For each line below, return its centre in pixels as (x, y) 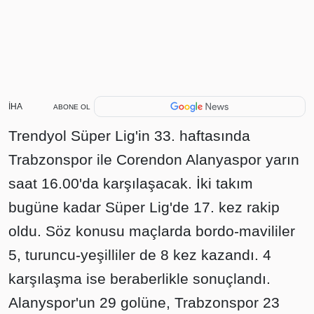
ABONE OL (72, 107)
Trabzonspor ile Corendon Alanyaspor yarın (154, 159)
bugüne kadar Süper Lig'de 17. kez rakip (144, 207)
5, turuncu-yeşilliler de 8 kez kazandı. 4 (140, 255)
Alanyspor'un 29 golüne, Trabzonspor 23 (144, 302)
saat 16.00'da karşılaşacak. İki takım (131, 183)
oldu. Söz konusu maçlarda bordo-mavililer (152, 231)
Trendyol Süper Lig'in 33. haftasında (129, 136)
